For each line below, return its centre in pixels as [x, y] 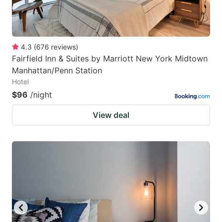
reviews [63, 47]
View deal [111, 115]
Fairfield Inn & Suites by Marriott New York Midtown [110, 59]
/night [41, 95]
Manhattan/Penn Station [57, 71]
